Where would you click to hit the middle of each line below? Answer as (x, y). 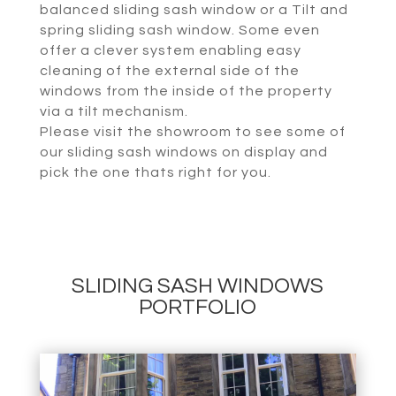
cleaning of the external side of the (169, 71)
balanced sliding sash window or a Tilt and (194, 10)
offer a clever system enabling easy (170, 51)
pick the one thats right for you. (155, 173)
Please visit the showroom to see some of (192, 132)
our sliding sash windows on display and (183, 152)
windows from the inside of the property (186, 91)
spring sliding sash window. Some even (179, 30)
